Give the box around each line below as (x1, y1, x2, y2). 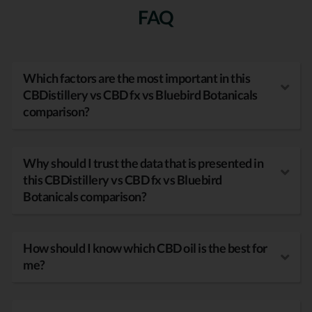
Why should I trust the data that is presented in (23, 156, 263, 171)
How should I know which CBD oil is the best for (23, 241, 267, 256)
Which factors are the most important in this (23, 71, 250, 86)
